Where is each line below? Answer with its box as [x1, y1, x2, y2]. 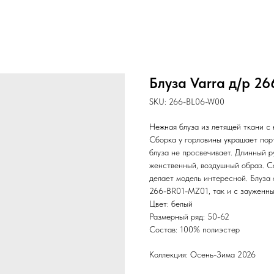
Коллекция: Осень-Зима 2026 [149, 250, 256, 259]
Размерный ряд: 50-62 [149, 212, 229, 221]
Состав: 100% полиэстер [149, 224, 240, 234]
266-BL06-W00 [169, 97, 224, 106]
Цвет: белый [149, 199, 193, 209]
